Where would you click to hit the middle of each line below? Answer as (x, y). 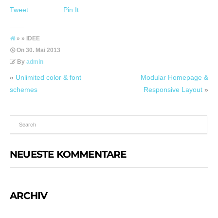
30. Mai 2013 (42, 50)
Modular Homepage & (174, 78)
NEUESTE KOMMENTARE (68, 154)
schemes (24, 90)
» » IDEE (28, 39)
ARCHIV (29, 196)
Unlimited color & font (48, 78)
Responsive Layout (173, 90)
